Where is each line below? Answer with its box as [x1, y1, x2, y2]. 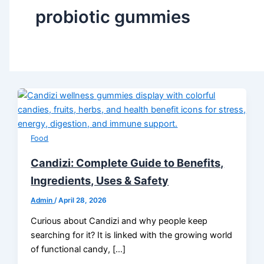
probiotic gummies [35, 6, 190, 27]
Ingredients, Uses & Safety [31, 173, 169, 187]
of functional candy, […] [31, 244, 126, 255]
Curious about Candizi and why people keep [31, 216, 208, 227]
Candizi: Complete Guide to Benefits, [31, 156, 225, 169]
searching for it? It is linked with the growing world [31, 230, 233, 241]
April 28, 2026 [58, 196, 107, 204]
